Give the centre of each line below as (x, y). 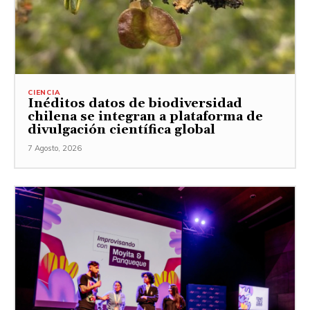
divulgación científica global (121, 130)
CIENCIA (44, 92)
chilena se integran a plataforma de (145, 117)
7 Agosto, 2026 (55, 148)
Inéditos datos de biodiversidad (135, 103)
